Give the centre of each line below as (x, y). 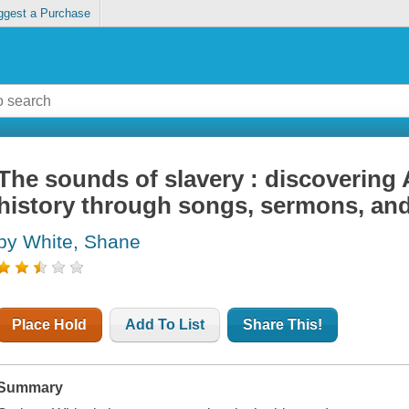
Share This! (283, 325)
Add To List (165, 325)
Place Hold (50, 325)
